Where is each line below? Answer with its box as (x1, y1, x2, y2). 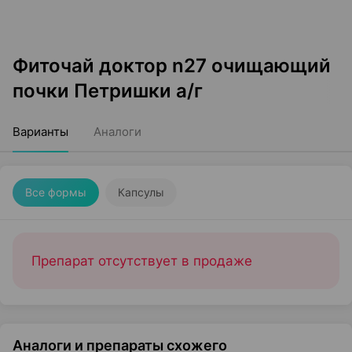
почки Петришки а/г (13, 79, 203, 102)
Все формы (25, 185, 86, 199)
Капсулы (118, 185, 164, 199)
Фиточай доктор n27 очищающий (13, 54, 331, 77)
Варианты (13, 124, 68, 139)
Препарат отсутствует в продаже (31, 253, 252, 269)
